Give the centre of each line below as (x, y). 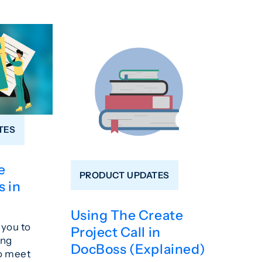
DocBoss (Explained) (138, 249)
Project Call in (116, 232)
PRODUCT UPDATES (124, 175)
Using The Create (127, 215)
